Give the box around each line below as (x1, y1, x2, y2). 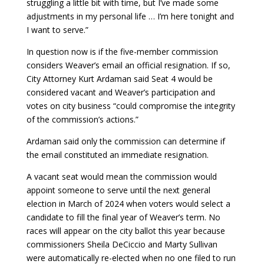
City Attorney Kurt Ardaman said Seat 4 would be (26, 72, 213, 84)
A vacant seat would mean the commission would (26, 170, 217, 182)
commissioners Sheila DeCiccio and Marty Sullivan (26, 238, 217, 250)
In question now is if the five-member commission (26, 45, 218, 57)
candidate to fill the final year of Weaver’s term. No (26, 211, 220, 223)
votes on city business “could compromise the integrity (26, 100, 235, 111)
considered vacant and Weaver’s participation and (26, 86, 215, 98)
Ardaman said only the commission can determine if (26, 135, 225, 147)
